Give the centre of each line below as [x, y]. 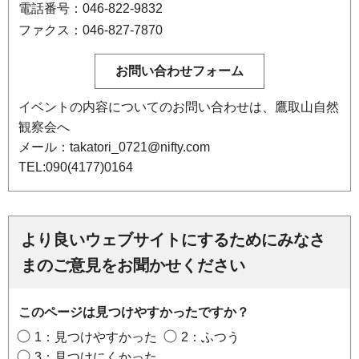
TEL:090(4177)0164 [76, 167]
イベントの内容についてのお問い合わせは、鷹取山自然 [179, 107]
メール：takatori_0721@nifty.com [114, 147]
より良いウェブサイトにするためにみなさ [173, 240]
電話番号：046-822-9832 [91, 9]
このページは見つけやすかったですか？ [134, 313]
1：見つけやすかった [96, 337]
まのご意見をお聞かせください [133, 266]
